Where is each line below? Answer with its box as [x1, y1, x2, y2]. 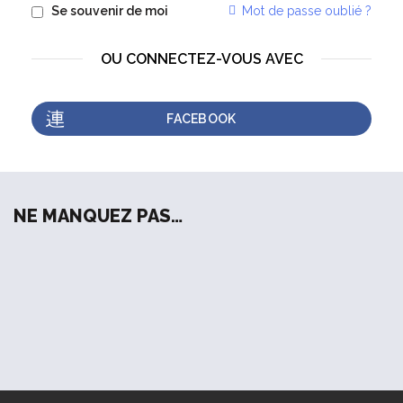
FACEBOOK [166, 112, 237, 127]
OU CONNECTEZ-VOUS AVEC [100, 50, 303, 68]
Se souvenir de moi [51, 4, 168, 19]
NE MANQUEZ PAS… [13, 205, 183, 228]
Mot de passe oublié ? [242, 4, 372, 18]
